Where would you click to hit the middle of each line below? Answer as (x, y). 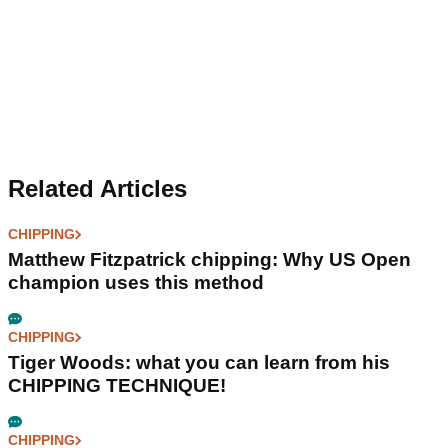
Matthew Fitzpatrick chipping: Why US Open (209, 260)
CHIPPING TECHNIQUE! (117, 386)
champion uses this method (136, 283)
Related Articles (97, 189)
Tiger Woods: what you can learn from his (199, 363)
